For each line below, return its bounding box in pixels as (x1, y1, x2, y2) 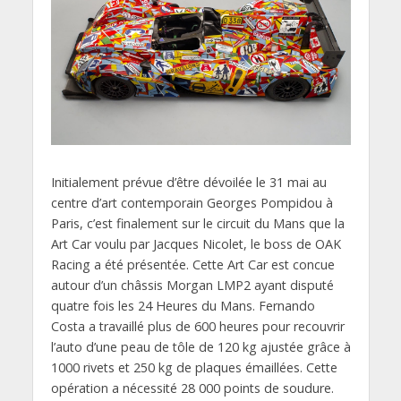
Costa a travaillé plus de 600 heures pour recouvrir (50, 318, 345, 336)
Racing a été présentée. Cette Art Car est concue (50, 256, 335, 274)
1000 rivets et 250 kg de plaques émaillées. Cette (50, 359, 337, 377)
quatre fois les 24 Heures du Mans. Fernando (50, 297, 315, 315)
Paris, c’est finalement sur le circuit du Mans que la (50, 215, 345, 233)
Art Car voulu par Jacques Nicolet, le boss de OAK (50, 235, 341, 253)
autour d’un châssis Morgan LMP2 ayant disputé (50, 277, 334, 294)
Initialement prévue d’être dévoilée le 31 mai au (50, 174, 327, 192)
